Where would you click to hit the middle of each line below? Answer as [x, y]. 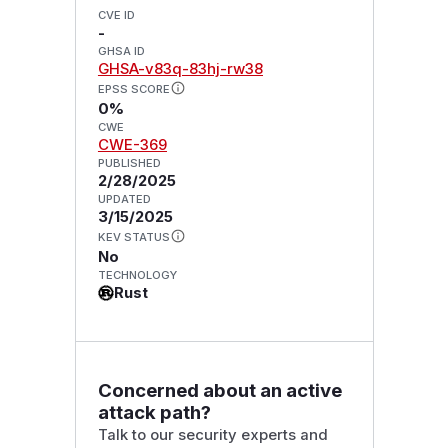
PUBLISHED [129, 163]
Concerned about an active [219, 390]
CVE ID [116, 15]
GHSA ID [121, 51]
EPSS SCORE [133, 89]
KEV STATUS [133, 236]
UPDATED [124, 199]
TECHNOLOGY [137, 274]
